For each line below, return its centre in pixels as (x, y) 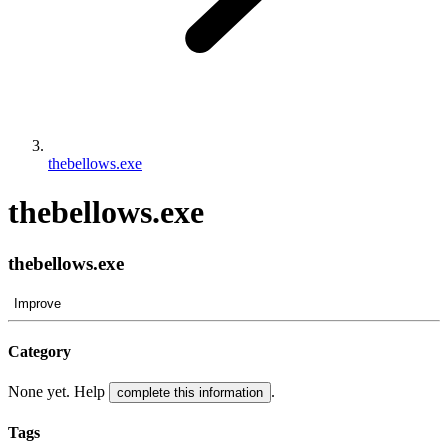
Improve (37, 303)
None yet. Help (58, 392)
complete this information (190, 393)
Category (39, 351)
